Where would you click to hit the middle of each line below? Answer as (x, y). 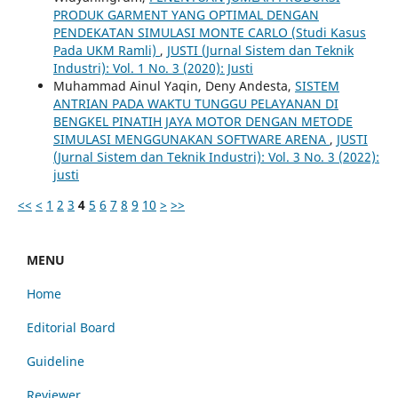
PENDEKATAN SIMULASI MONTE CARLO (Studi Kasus (209, 32)
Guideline (56, 361)
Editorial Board (71, 327)
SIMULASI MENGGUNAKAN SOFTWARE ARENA (191, 139)
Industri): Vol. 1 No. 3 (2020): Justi (153, 68)
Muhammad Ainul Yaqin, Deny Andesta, (174, 85)
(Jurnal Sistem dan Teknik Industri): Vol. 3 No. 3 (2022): (216, 156)
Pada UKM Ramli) (106, 50)
